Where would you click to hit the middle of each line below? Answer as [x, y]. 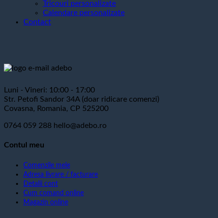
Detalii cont [41, 183]
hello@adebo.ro [80, 126]
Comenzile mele [47, 165]
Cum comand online [54, 193]
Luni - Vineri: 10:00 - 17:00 [49, 90]
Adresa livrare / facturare [61, 174]
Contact [37, 22]
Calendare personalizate [84, 13]
